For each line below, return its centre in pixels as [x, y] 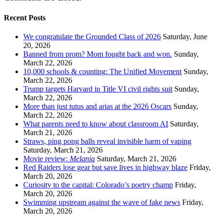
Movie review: [46, 158]
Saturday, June [185, 36]
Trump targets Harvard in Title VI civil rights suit [98, 89]
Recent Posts [25, 17]
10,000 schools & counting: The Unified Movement [102, 71]
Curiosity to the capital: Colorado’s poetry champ [98, 185]
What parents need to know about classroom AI [96, 124]
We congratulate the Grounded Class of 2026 [92, 36]
